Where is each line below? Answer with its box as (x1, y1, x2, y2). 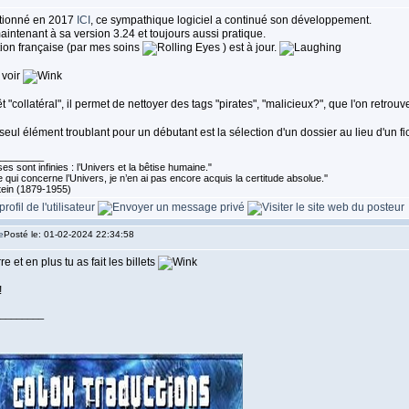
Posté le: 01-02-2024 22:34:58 (3, 229, 134, 239)
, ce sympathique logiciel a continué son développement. (89, 14, 372, 26)
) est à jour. (219, 41, 279, 54)
